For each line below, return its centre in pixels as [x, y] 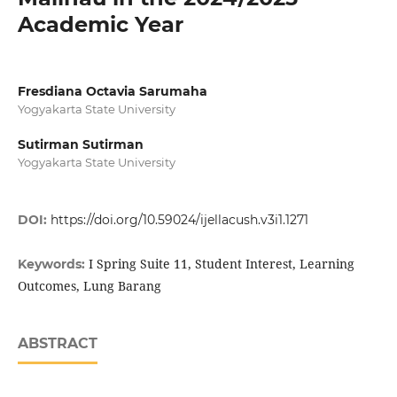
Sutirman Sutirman [80, 144]
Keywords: [53, 265]
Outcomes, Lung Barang [89, 286]
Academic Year [100, 24]
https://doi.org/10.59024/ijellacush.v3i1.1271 [179, 220]
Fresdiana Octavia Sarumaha [112, 91]
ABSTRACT [57, 344]
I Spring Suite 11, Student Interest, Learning [221, 264]
